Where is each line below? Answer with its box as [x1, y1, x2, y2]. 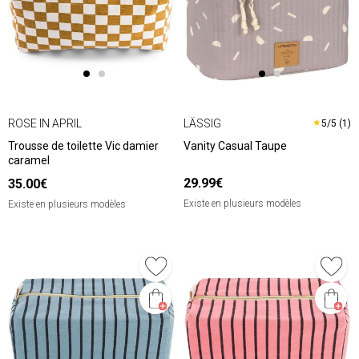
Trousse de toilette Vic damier [8, 139, 159, 153]
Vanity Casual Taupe [184, 139, 287, 153]
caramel [8, 154, 50, 167]
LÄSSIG [184, 116, 221, 130]
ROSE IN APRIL [8, 116, 82, 130]
